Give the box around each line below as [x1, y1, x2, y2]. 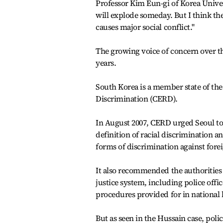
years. [96, 57, 116, 68]
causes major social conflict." [96, 21, 195, 32]
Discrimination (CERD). [96, 93, 178, 104]
